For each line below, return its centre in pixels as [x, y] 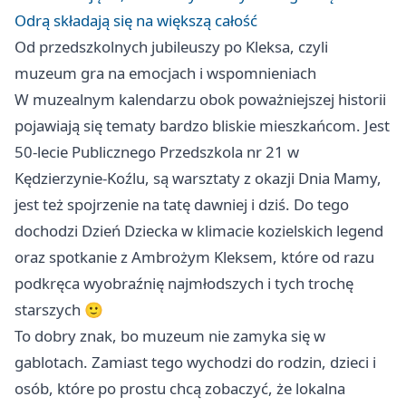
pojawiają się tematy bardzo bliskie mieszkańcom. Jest [202, 126]
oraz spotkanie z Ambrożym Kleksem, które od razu [194, 257]
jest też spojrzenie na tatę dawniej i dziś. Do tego [182, 205]
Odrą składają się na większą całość [136, 21]
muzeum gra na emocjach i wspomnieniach [165, 73]
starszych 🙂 [59, 310]
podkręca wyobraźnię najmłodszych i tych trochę [184, 284]
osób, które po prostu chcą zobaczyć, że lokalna [180, 389]
